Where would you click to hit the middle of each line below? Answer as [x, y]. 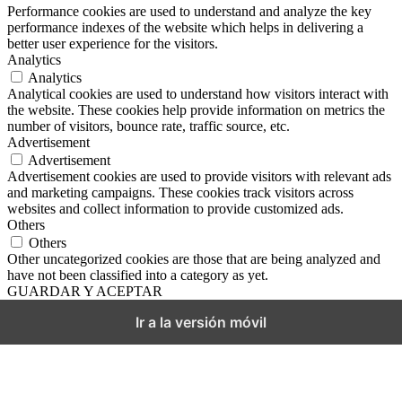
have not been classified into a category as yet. [138, 275]
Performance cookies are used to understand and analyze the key [189, 11]
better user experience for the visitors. [113, 43]
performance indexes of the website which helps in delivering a [185, 27]
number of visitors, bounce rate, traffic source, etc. [149, 126]
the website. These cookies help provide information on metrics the [196, 109]
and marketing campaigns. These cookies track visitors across [180, 192]
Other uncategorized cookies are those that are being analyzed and [194, 258]
